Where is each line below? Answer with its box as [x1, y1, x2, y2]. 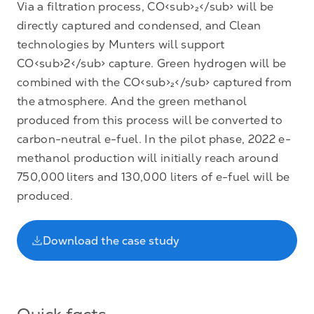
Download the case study [43, 233, 179, 247]
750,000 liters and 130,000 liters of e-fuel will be [17, 170, 290, 184]
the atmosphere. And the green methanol [17, 95, 247, 108]
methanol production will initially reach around [17, 151, 279, 165]
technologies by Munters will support [17, 38, 225, 51]
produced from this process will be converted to [17, 114, 283, 127]
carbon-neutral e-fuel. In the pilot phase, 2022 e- [17, 132, 292, 146]
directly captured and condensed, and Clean [17, 19, 261, 32]
